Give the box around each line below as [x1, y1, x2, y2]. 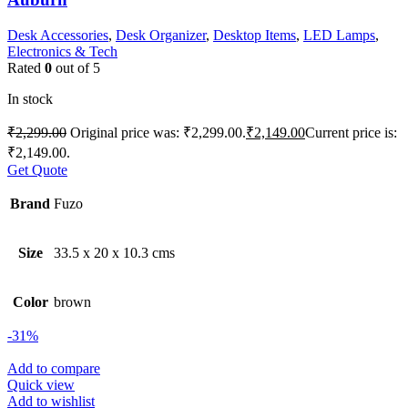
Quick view [7, 376, 75, 393]
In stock [7, 90, 53, 107]
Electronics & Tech [7, 43, 117, 59]
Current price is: [305, 124, 397, 140]
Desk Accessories [7, 26, 108, 43]
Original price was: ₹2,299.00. [70, 124, 246, 140]
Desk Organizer [116, 26, 206, 43]
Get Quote [7, 161, 67, 178]
